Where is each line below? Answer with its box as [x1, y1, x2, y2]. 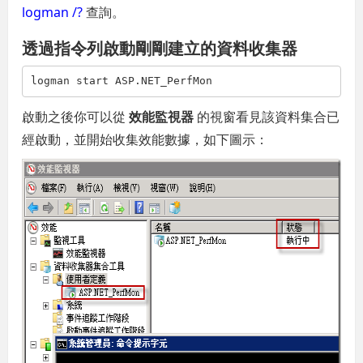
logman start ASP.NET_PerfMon [30, 75, 212, 88]
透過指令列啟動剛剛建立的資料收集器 [22, 36, 298, 59]
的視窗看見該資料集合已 [194, 107, 340, 126]
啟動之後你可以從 [22, 107, 130, 126]
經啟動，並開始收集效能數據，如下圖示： [22, 130, 269, 148]
